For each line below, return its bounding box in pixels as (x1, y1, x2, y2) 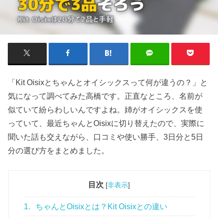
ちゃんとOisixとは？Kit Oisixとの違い (34, 202, 168, 211)
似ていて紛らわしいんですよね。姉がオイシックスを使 (8, 105, 203, 114)
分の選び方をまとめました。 (8, 146, 109, 155)
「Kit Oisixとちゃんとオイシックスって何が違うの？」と (8, 78, 208, 87)
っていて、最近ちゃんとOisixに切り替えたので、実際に (8, 119, 205, 128)
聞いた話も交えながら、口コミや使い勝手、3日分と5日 (8, 132, 204, 142)
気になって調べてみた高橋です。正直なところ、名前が (8, 91, 203, 101)
